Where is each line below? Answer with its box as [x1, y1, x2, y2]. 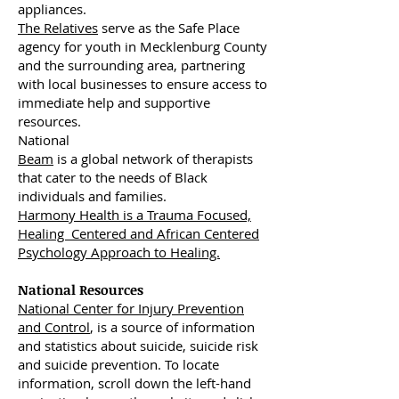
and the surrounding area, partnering [18, 56, 245, 74]
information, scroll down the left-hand [18, 374, 251, 392]
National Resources [18, 281, 143, 298]
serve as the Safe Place [98, 19, 240, 37]
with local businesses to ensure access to [18, 75, 267, 93]
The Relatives [18, 19, 98, 37]
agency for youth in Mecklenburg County [18, 37, 267, 55]
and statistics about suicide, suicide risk [18, 337, 258, 354]
